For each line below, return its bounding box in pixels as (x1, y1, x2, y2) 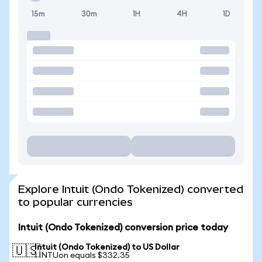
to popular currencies (18, 196, 133, 208)
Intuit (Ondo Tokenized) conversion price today (18, 223, 228, 232)
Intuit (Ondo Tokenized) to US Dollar (35, 243, 180, 251)
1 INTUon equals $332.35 (35, 251, 130, 260)
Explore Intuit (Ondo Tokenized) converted (18, 183, 243, 195)
